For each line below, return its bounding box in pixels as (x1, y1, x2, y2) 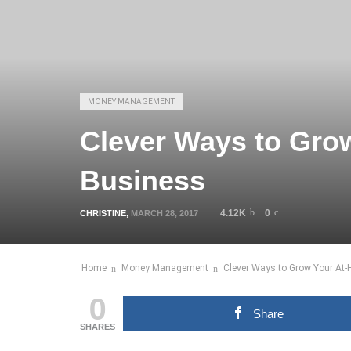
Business (80, 165, 205, 197)
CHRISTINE (80, 208, 126, 218)
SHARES (80, 322, 115, 331)
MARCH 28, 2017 (131, 208, 201, 218)
